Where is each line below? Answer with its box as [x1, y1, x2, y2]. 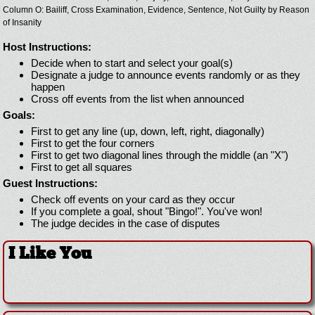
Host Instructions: [3, 41, 91, 53]
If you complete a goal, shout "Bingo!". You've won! [31, 205, 262, 218]
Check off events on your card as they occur [31, 193, 235, 206]
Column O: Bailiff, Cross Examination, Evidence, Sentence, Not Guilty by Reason [3, 5, 309, 15]
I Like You [8, 246, 91, 264]
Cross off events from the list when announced [31, 93, 244, 105]
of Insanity [3, 18, 41, 28]
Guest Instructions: [3, 177, 98, 190]
